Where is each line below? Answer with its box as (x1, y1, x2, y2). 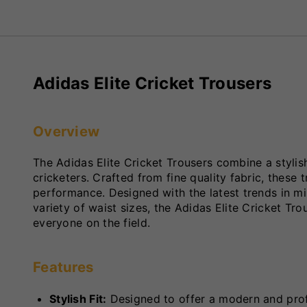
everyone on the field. (33, 216, 151, 230)
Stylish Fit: (49, 291, 107, 306)
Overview (33, 122, 100, 140)
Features (33, 258, 94, 276)
